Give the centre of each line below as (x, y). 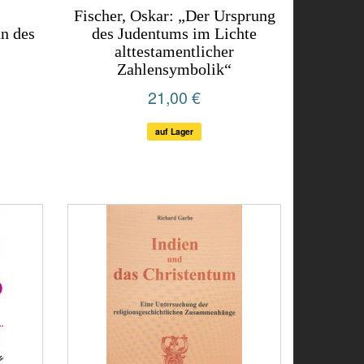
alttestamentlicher (175, 51)
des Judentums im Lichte (175, 33)
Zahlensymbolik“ (175, 69)
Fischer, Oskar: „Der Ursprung (174, 15)
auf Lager (175, 131)
